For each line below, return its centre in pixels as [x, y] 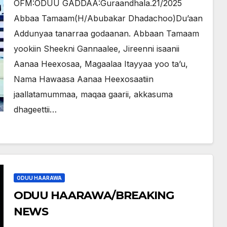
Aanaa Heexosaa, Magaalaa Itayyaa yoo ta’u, [101, 64]
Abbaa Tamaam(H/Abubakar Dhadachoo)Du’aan [108, 18]
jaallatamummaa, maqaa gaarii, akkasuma [93, 94]
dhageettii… [35, 109]
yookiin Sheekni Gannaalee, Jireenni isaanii [96, 49]
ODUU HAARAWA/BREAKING [93, 195]
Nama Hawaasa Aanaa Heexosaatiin [83, 79]
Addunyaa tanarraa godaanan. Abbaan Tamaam [106, 33]
